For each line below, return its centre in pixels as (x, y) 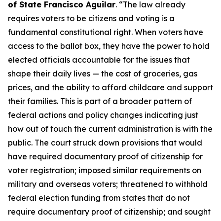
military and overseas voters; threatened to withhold (108, 184)
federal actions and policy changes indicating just (103, 115)
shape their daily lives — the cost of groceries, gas (103, 74)
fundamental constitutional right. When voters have (106, 32)
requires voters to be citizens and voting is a (91, 18)
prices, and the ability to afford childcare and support (110, 87)
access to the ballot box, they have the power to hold (109, 46)
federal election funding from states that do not (99, 198)
